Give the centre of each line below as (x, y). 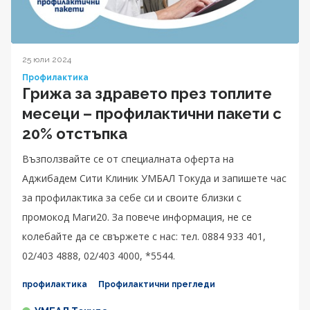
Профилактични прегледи (157, 284)
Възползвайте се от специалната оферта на (128, 158)
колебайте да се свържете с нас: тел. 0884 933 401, (144, 236)
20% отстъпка (75, 133)
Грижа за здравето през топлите (147, 93)
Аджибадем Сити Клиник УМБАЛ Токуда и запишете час (154, 178)
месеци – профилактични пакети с (152, 113)
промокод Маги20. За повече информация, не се (137, 217)
